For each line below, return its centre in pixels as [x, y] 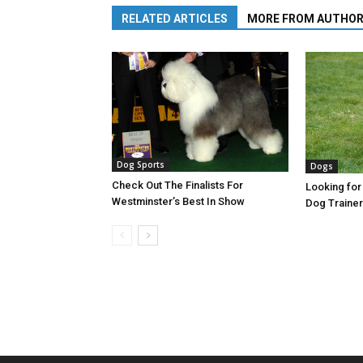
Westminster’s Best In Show [178, 201]
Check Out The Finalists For [177, 185]
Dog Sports [141, 164]
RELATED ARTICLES [175, 19]
